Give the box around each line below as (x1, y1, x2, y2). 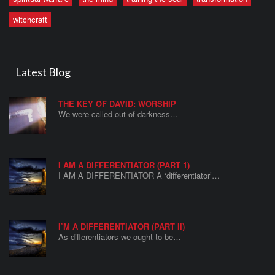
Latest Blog (15, 65, 71, 79)
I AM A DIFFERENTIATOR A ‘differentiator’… (58, 169, 220, 181)
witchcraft (13, 13, 47, 25)
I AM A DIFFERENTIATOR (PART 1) (58, 158, 190, 171)
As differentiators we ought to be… (58, 230, 181, 242)
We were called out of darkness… (58, 107, 178, 120)
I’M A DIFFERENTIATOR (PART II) (58, 220, 185, 232)
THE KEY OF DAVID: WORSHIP (58, 97, 176, 109)
